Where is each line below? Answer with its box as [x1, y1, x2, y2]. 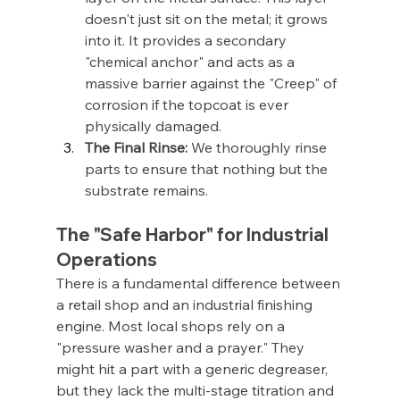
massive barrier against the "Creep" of [84, 74, 340, 93]
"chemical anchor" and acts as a [84, 53, 298, 71]
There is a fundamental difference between [55, 274, 344, 293]
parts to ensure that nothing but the [84, 160, 331, 179]
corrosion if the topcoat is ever [84, 96, 292, 114]
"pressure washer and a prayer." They [55, 338, 308, 357]
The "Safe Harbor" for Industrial [55, 223, 332, 246]
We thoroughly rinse [187, 138, 330, 157]
